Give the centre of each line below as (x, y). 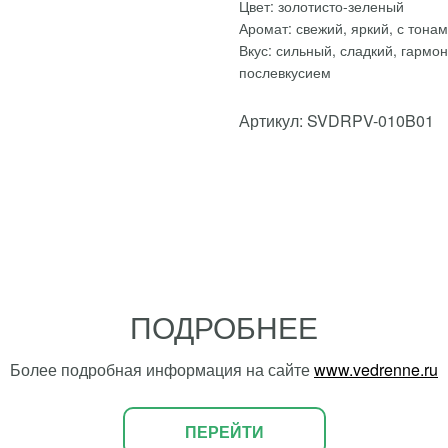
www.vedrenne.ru (376, 369)
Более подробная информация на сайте (162, 369)
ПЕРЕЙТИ (224, 431)
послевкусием (285, 72)
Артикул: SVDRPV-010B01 (336, 120)
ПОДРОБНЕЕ (224, 326)
